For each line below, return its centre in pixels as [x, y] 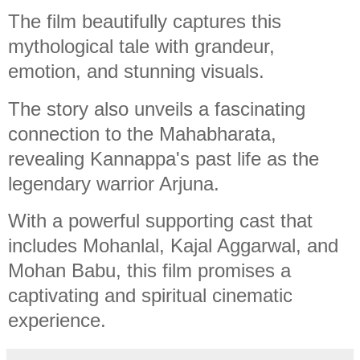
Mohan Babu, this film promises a [149, 271]
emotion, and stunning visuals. [136, 71]
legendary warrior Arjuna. [114, 183]
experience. [57, 321]
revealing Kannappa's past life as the [164, 158]
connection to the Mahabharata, [142, 133]
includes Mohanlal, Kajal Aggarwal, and [173, 246]
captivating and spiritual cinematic [150, 296]
